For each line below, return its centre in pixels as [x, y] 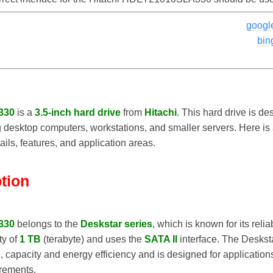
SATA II [161, 239]
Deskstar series [116, 224]
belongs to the [48, 224]
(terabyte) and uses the [93, 239]
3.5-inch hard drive [78, 113]
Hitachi [161, 113]
